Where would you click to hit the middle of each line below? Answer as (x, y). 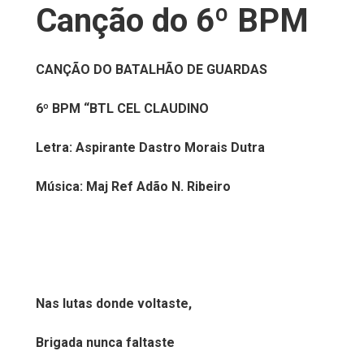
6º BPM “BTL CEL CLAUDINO (122, 108)
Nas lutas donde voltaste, (114, 303)
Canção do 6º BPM (172, 21)
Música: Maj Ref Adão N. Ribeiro (133, 186)
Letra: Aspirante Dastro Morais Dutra (150, 147)
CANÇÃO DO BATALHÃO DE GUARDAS (152, 69)
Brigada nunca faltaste (105, 342)
